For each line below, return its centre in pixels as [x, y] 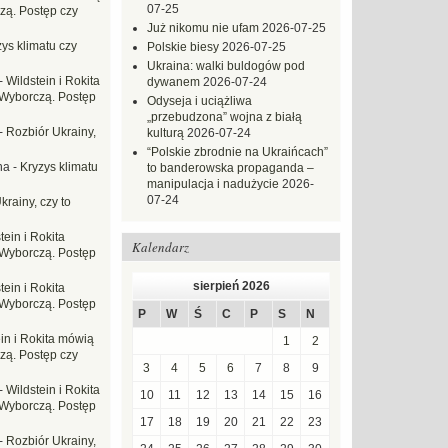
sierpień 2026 [231, 286]
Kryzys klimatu [59, 167]
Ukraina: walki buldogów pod [226, 66]
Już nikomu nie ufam [203, 28]
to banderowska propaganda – [230, 168]
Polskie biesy [183, 47]
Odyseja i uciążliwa [199, 101]
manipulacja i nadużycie [213, 184]
